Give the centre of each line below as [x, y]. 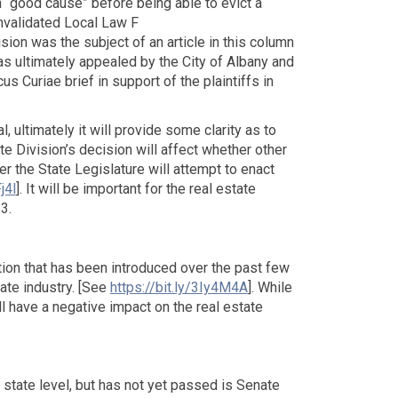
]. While [270, 287]
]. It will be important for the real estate [135, 189]
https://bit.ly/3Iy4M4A [179, 287]
